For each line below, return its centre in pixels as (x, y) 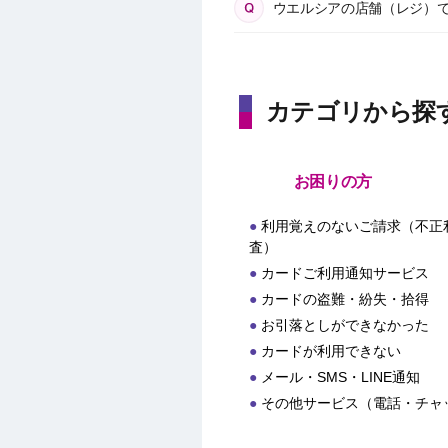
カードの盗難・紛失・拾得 (344, 299)
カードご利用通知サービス (344, 273)
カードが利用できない (330, 351)
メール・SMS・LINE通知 (340, 377)
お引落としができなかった (344, 325)
